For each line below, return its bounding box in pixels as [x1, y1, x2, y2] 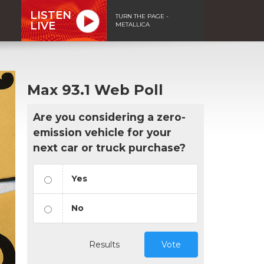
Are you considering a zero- [33, 110, 186, 123]
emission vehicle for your [33, 126, 171, 138]
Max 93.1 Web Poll [27, 81, 163, 98]
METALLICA [115, 20, 150, 28]
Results [89, 239, 120, 250]
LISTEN [30, 8, 71, 22]
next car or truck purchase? [33, 141, 186, 154]
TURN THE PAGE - [115, 12, 169, 20]
